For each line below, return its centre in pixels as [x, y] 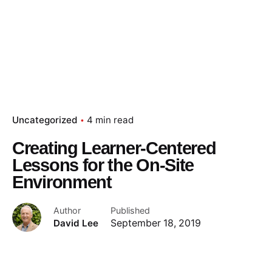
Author [67, 210]
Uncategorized [45, 120]
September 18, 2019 [156, 223]
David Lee [76, 223]
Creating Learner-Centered [114, 148]
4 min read [110, 120]
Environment [62, 182]
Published [130, 210]
